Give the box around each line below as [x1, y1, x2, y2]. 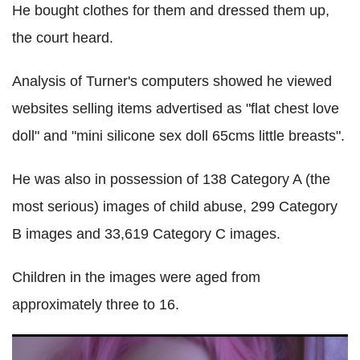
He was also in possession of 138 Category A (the [12, 170, 330, 187]
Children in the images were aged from [12, 268, 260, 285]
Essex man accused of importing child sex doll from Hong [12, 339, 336, 354]
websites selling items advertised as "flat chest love [12, 100, 339, 117]
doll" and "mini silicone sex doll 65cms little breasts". [12, 127, 345, 144]
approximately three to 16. [12, 296, 179, 313]
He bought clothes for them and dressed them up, [12, 2, 329, 18]
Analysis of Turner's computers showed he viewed [12, 72, 332, 89]
